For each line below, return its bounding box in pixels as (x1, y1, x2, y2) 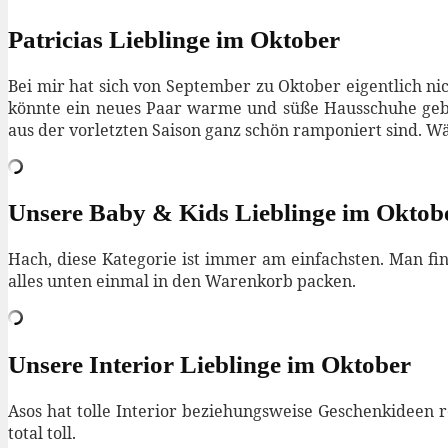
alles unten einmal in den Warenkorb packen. (8, 270, 356, 293)
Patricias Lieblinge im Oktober (8, 25, 340, 53)
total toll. (8, 421, 76, 444)
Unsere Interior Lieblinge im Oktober (8, 350, 411, 378)
